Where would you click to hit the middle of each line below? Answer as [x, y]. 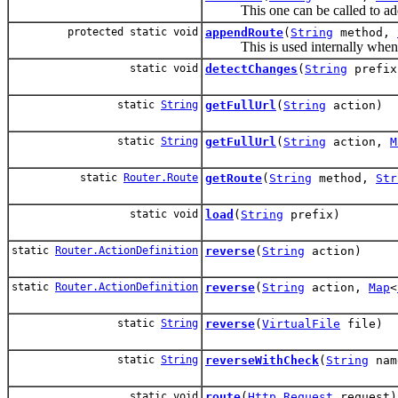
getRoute [234, 178]
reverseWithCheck [262, 360]
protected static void [133, 32]
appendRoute [244, 32]
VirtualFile [301, 323]
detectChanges [251, 68]
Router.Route [161, 177]
